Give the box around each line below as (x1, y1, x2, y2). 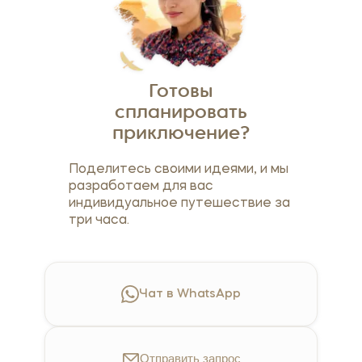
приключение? (112, 125, 250, 145)
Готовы (149, 83, 213, 103)
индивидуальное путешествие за (68, 197, 290, 211)
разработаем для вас (68, 180, 213, 194)
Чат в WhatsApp (139, 288, 241, 301)
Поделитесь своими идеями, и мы (68, 163, 288, 177)
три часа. (68, 214, 129, 228)
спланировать (115, 104, 247, 124)
